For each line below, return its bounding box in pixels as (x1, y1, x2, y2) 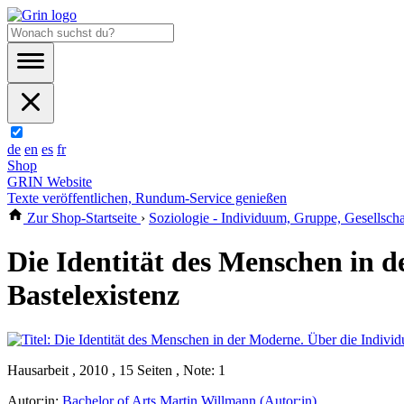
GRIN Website (7, 174, 92, 189)
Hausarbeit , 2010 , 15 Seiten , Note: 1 (7, 362, 225, 378)
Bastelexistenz (7, 279, 179, 312)
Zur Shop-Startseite (23, 210, 141, 225)
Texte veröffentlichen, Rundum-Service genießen (7, 190, 287, 206)
